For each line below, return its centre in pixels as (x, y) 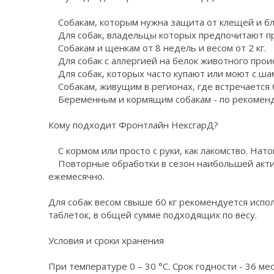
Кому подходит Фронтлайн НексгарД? (133, 125)
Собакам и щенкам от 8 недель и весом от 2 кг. (157, 48)
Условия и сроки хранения (106, 240)
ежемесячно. (76, 176)
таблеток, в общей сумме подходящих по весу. (153, 215)
